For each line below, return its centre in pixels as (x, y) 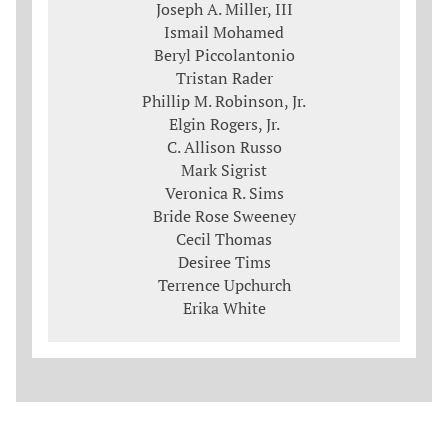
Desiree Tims (224, 262)
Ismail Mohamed (224, 32)
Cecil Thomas (224, 239)
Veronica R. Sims (224, 193)
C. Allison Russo (224, 147)
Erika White (224, 308)
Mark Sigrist (224, 170)
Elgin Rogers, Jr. (224, 124)
